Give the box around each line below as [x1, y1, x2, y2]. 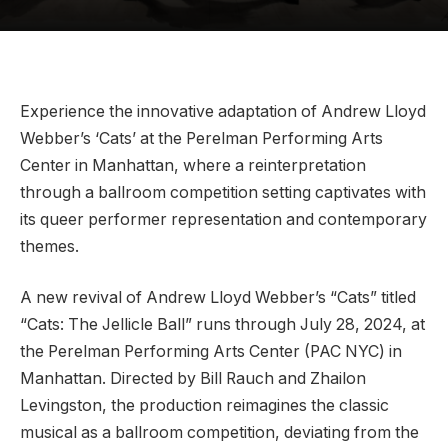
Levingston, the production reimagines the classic [20, 396, 389, 416]
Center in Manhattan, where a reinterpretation [20, 155, 366, 175]
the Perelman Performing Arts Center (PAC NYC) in [20, 342, 402, 362]
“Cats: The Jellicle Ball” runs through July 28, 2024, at [20, 315, 425, 335]
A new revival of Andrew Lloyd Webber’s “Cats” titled [20, 288, 416, 308]
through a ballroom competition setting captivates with [20, 182, 426, 202]
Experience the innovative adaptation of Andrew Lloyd [20, 101, 426, 121]
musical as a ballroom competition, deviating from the [20, 423, 419, 443]
